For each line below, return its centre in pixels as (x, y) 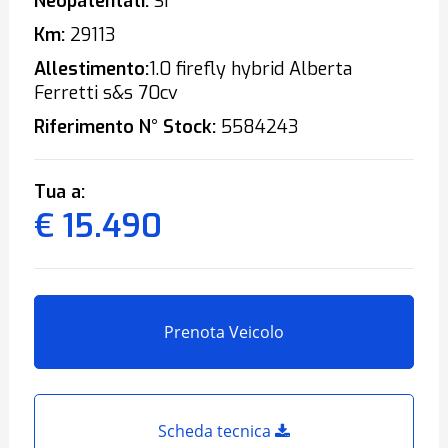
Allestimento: (91, 69)
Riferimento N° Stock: (124, 127)
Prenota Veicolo (224, 332)
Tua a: (59, 192)
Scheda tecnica (216, 431)
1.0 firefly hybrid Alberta (250, 69)
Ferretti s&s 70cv (105, 93)
